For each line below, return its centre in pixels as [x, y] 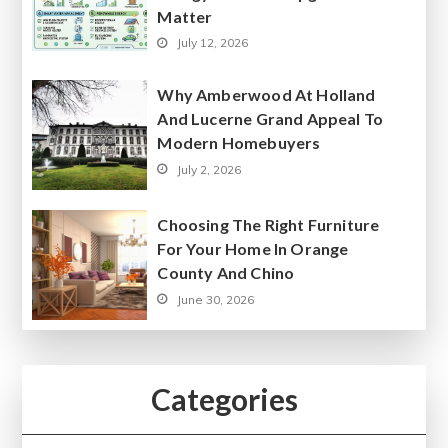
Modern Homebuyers [239, 143]
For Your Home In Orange [253, 249]
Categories [224, 398]
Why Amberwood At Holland [266, 95]
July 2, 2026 [209, 169]
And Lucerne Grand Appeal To [270, 119]
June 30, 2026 [216, 299]
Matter [185, 16]
